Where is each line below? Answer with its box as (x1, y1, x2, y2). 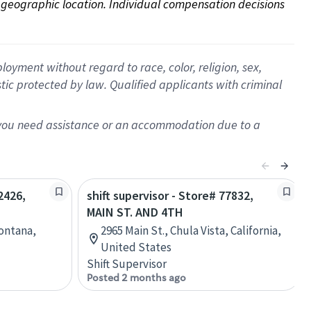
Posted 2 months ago (87, 271, 186, 284)
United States (101, 239, 171, 255)
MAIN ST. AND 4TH (87, 204, 183, 220)
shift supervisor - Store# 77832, (87, 187, 253, 203)
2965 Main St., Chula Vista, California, (101, 223, 281, 238)
